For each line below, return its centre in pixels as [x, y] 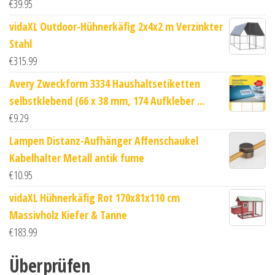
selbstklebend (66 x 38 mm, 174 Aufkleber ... [107, 100]
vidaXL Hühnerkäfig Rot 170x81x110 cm [95, 197]
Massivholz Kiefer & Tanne [68, 215]
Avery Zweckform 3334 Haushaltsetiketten [105, 83]
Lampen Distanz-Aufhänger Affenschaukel [104, 140]
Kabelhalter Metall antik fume [77, 157]
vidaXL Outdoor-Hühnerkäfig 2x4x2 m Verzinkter [116, 26]
